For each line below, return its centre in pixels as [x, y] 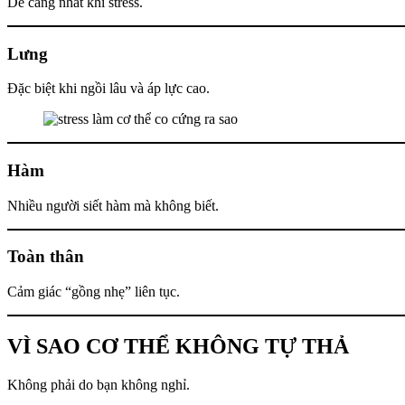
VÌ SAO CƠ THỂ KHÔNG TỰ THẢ [178, 346]
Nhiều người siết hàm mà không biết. [113, 205]
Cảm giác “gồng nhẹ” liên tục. [94, 292]
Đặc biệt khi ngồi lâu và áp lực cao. [108, 89]
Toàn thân [46, 257]
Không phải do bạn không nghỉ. [99, 384]
